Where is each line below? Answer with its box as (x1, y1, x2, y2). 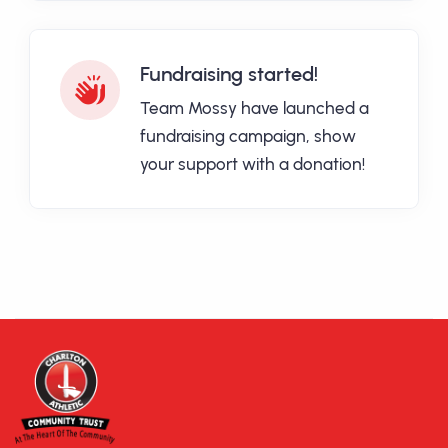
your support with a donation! (140, 154, 365, 175)
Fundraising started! (140, 62, 318, 87)
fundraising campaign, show (140, 126, 356, 147)
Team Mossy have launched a (140, 98, 369, 119)
